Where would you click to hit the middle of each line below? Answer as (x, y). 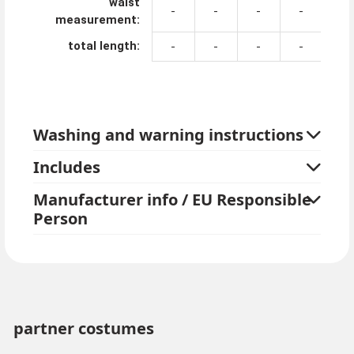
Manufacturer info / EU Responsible (172, 199)
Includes (66, 166)
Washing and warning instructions (168, 134)
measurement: (97, 19)
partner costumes (83, 328)
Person (60, 218)
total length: (104, 45)
